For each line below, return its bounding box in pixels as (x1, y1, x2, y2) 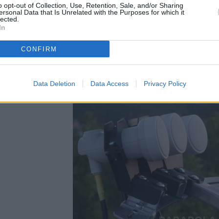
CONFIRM (21, 45, 57, 53)
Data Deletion (33, 80, 75, 88)
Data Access (90, 80, 129, 88)
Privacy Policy (143, 80, 186, 88)
